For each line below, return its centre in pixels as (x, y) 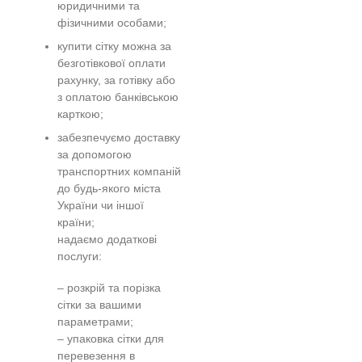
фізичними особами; (112, 23)
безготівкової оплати (112, 64)
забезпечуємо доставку (119, 138)
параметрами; (96, 322)
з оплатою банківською (118, 98)
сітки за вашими (100, 305)
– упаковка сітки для (111, 339)
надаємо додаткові (107, 240)
